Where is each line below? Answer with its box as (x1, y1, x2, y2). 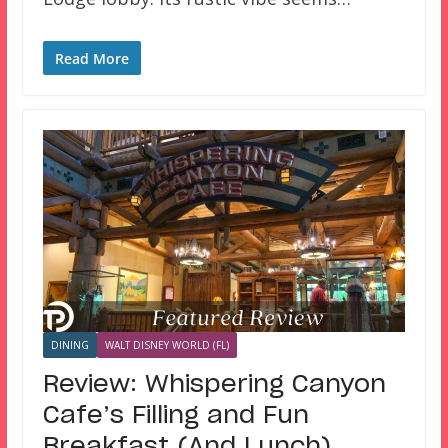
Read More (54, 49, 129, 69)
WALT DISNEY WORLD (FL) (104, 338, 229, 353)
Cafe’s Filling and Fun (42, 404, 309, 429)
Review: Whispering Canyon (42, 373, 386, 398)
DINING (50, 338, 89, 353)
